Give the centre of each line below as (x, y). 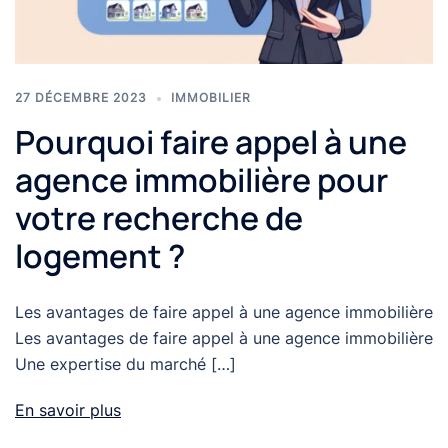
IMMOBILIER (211, 98)
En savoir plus (68, 410)
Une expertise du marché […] (125, 364)
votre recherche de (159, 218)
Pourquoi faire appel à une (211, 142)
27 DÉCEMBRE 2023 (81, 98)
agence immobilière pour (201, 180)
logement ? (100, 256)
